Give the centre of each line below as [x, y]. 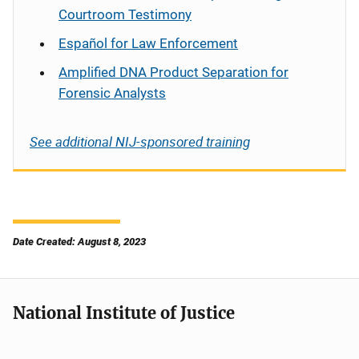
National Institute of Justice [124, 313]
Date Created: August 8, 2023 [79, 242]
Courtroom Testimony [125, 14]
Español [83, 43]
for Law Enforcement [173, 43]
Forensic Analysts [112, 93]
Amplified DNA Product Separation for [173, 72]
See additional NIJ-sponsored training [140, 141]
